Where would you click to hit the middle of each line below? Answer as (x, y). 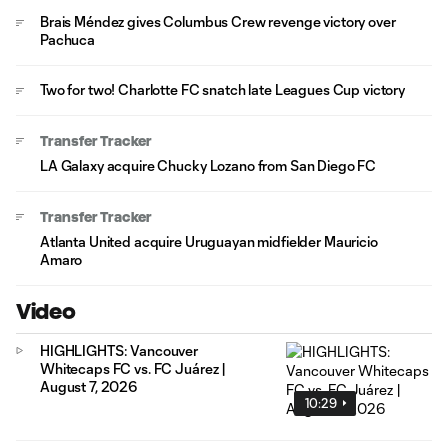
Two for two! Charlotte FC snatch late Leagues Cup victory (223, 89)
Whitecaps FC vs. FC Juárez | (133, 368)
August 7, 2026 (89, 386)
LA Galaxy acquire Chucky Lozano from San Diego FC (208, 165)
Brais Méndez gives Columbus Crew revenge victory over (218, 21)
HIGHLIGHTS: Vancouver (119, 350)
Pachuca (68, 39)
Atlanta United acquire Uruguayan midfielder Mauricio (209, 241)
